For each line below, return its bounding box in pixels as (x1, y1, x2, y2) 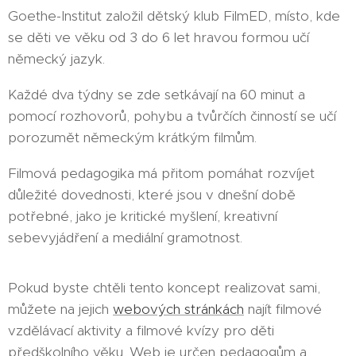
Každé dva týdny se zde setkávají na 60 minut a (8, 86, 305, 103)
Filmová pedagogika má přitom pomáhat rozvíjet (8, 164, 315, 182)
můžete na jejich (8, 300, 113, 318)
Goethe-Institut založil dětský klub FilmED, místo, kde (8, 7, 340, 25)
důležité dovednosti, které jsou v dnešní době (8, 186, 296, 203)
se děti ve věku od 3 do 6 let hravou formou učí (8, 29, 309, 46)
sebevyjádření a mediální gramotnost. (8, 229, 242, 246)
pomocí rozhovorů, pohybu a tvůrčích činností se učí (8, 107, 336, 125)
